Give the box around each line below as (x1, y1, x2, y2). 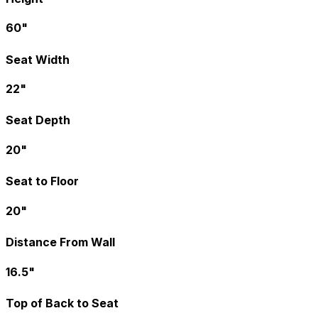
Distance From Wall (6, 235, 115, 250)
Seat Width (6, 52, 70, 67)
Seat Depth (6, 113, 70, 128)
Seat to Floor (6, 174, 79, 189)
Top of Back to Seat (6, 296, 119, 311)
